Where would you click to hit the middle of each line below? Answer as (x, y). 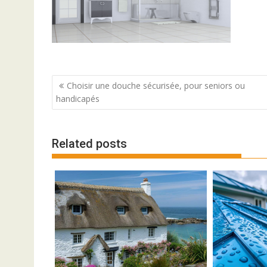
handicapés (78, 99)
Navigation (86, 82)
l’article (75, 113)
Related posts (89, 143)
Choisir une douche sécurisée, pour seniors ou (156, 86)
